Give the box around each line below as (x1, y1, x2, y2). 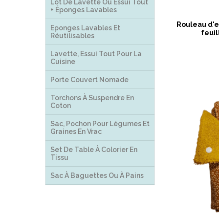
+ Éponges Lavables (50, 6, 117, 14)
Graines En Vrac (50, 128, 102, 135)
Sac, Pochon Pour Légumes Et (50, 120, 150, 128)
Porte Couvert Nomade (50, 76, 129, 84)
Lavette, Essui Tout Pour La (50, 50, 142, 58)
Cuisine (50, 58, 75, 66)
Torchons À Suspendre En (50, 94, 134, 102)
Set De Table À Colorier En (50, 146, 137, 153)
